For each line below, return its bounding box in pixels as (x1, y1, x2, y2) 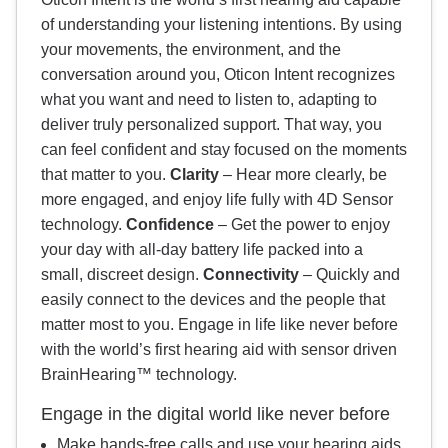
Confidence (126, 215, 214, 233)
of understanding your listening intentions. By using (41, 15, 402, 33)
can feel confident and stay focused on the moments (41, 140, 407, 158)
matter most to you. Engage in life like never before (41, 315, 398, 333)
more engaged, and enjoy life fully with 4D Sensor (41, 190, 393, 208)
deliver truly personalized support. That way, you (41, 115, 382, 133)
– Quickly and (299, 265, 400, 283)
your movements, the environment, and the (41, 40, 341, 58)
